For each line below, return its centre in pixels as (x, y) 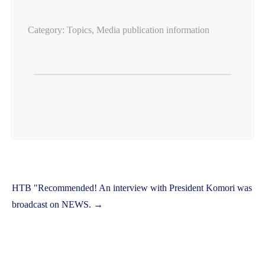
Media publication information (153, 30)
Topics (79, 30)
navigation (43, 198)
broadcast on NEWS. (53, 204)
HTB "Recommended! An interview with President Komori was (132, 188)
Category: (47, 30)
